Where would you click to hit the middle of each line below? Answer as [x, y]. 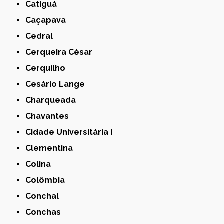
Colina [41, 164]
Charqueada [54, 100]
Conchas [46, 212]
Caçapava [49, 20]
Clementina [52, 148]
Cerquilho [48, 68]
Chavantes [50, 116]
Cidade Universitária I [72, 132]
